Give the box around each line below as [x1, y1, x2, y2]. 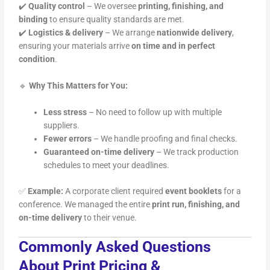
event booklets [165, 186, 222, 196]
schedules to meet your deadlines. [43, 160, 170, 171]
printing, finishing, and [138, 1, 224, 11]
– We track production [154, 147, 239, 157]
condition [19, 54, 55, 64]
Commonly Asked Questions [19, 238, 212, 256]
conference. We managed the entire [19, 199, 152, 209]
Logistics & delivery [28, 28, 104, 38]
